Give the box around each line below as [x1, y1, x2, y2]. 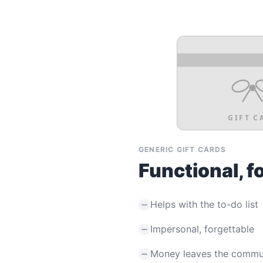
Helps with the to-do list [150, 198, 258, 210]
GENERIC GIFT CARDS [139, 144, 227, 154]
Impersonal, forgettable [150, 222, 254, 235]
